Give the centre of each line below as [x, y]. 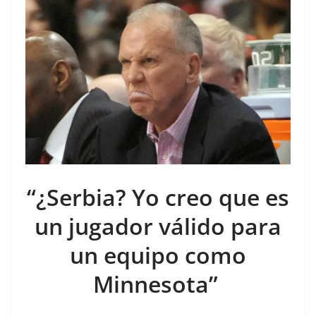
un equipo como [158, 255]
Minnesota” [158, 284]
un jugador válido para [158, 226]
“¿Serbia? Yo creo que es [158, 197]
